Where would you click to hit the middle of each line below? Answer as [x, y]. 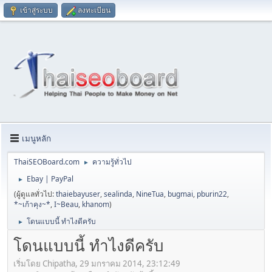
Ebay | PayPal [50, 179]
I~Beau [66, 205]
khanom [96, 205]
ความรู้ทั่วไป [112, 162]
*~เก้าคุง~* [32, 205]
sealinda [118, 194]
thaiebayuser [78, 194]
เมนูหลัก [36, 138]
